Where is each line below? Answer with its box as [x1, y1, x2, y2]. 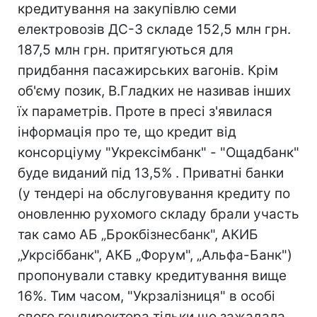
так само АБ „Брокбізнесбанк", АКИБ [18, 226, 258, 243]
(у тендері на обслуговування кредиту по [18, 185, 290, 202]
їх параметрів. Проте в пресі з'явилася [18, 103, 272, 120]
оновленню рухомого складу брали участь [18, 206, 299, 222]
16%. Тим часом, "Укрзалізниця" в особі [18, 288, 275, 304]
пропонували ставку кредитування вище [18, 267, 287, 284]
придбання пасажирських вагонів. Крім [18, 62, 278, 79]
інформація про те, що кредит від [18, 124, 236, 140]
